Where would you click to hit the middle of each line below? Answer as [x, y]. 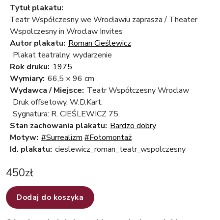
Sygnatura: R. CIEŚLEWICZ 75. [66, 114]
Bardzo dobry [133, 126]
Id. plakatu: [31, 150]
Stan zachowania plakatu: [58, 126]
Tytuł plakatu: [37, 8]
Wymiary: [27, 79]
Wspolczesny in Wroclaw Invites [66, 32]
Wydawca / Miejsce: [47, 91]
